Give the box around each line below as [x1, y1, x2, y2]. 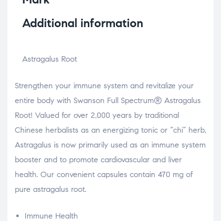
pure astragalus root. [15, 184, 86, 194]
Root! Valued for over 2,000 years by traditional [15, 110, 179, 120]
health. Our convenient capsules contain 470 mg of [15, 170, 193, 180]
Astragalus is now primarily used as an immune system [15, 140, 206, 150]
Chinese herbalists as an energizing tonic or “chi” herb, [15, 125, 206, 135]
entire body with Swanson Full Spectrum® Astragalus [15, 96, 201, 106]
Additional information [22, 16, 143, 31]
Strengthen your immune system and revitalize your [15, 81, 194, 91]
